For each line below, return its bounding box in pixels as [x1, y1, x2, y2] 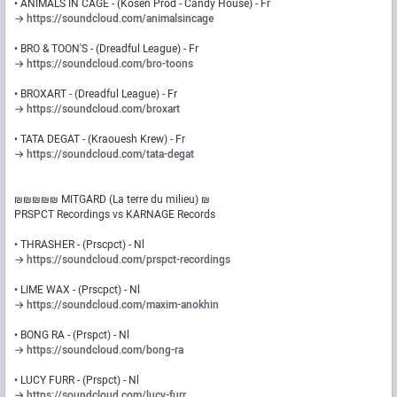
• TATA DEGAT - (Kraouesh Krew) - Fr [14, 131, 185, 148]
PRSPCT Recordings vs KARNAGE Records [14, 206, 215, 223]
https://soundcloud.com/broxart [27, 101, 180, 118]
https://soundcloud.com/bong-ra [27, 342, 183, 359]
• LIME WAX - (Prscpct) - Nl [14, 282, 140, 299]
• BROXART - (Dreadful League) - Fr [14, 86, 177, 103]
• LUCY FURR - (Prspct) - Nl [14, 372, 139, 389]
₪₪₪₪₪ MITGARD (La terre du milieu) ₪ [14, 191, 210, 208]
